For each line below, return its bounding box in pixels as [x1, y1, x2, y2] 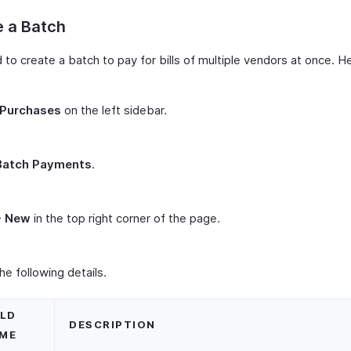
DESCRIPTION [69, 318, 156, 331]
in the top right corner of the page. [31, 211, 220, 226]
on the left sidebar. [61, 103, 167, 118]
